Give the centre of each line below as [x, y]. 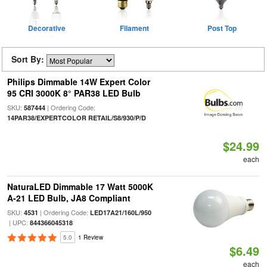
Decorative [47, 28]
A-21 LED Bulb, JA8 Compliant [69, 198]
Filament [134, 28]
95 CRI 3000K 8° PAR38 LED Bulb [74, 93]
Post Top [222, 28]
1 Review [90, 237]
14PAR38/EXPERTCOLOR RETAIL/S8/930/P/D [76, 118]
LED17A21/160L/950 [120, 212]
